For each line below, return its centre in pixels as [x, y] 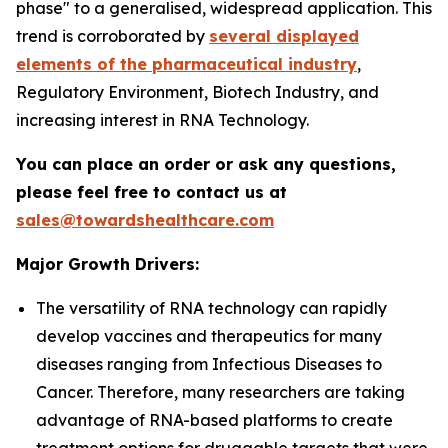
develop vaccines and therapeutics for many [209, 336]
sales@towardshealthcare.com [145, 220]
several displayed [284, 36]
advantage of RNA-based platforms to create [214, 420]
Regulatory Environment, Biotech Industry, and [197, 92]
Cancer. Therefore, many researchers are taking [220, 392]
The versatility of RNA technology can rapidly [211, 308]
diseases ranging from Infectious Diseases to [209, 364]
